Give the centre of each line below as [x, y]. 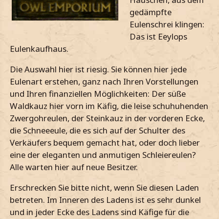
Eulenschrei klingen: [167, 24]
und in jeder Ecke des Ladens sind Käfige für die [99, 212]
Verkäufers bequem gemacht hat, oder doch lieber [105, 142]
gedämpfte [151, 12]
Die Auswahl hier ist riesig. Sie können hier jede [98, 69]
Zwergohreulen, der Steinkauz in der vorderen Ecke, [107, 118]
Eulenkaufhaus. [39, 49]
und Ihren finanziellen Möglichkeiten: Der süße [98, 93]
